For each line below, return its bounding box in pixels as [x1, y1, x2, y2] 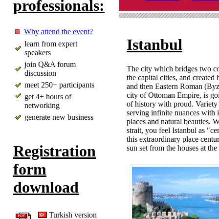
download [13, 178, 79, 197]
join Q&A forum [24, 60, 76, 68]
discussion [24, 68, 56, 77]
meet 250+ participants [24, 80, 94, 89]
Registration [13, 142, 96, 160]
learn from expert [24, 39, 77, 48]
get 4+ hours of [24, 92, 71, 101]
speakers [24, 48, 51, 57]
